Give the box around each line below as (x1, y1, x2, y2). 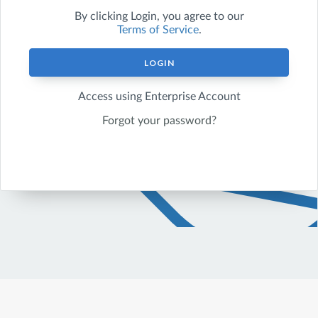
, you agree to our (156, 11, 244, 22)
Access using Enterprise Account (77, 91, 241, 102)
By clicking (74, 11, 131, 22)
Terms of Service (116, 24, 199, 35)
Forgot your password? (102, 115, 216, 126)
